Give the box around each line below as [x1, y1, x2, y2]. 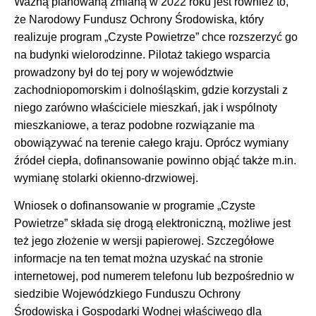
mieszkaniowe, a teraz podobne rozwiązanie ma [14, 119, 255, 131]
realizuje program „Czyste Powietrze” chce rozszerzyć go [14, 30, 298, 43]
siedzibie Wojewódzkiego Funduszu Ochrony [14, 288, 241, 300]
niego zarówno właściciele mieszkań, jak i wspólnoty [14, 101, 277, 114]
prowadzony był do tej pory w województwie [14, 66, 233, 78]
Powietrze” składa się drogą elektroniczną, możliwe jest [14, 217, 291, 230]
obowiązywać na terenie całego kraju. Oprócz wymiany [14, 136, 288, 149]
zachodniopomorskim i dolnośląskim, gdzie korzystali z [14, 83, 288, 96]
